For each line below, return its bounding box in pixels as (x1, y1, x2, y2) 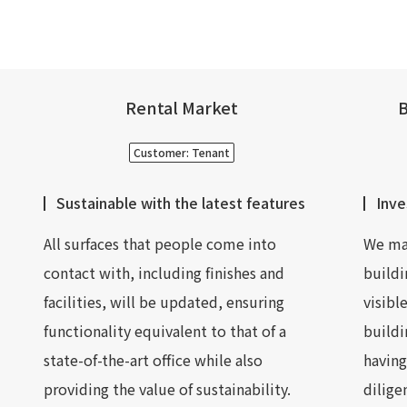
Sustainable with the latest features (56, 192, 305, 213)
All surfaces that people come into (44, 233, 276, 254)
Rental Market (125, 95, 238, 119)
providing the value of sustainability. (44, 378, 291, 400)
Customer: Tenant (134, 144, 230, 160)
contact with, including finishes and (44, 262, 284, 283)
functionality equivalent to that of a (44, 320, 286, 342)
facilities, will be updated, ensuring (44, 291, 284, 313)
